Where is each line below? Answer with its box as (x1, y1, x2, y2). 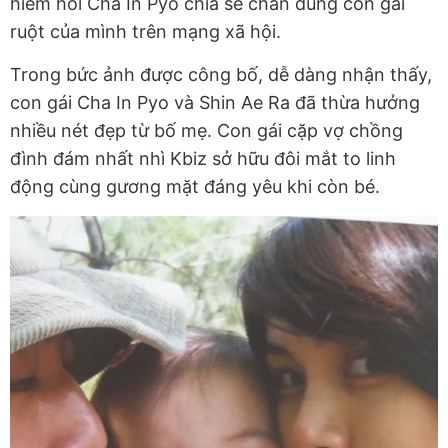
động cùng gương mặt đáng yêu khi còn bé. (10, 176, 385, 198)
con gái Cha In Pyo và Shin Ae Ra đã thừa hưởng (10, 92, 420, 114)
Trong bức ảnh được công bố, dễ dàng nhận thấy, (10, 64, 432, 86)
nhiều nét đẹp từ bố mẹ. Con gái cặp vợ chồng (10, 120, 403, 142)
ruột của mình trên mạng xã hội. (10, 21, 286, 43)
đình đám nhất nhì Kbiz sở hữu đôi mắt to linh (10, 148, 396, 170)
